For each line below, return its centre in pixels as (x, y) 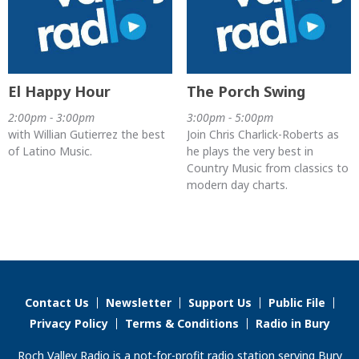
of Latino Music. (50, 151)
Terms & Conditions (182, 324)
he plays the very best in (250, 151)
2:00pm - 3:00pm (51, 118)
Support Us (220, 303)
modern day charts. (237, 185)
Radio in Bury (292, 324)
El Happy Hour (59, 92)
